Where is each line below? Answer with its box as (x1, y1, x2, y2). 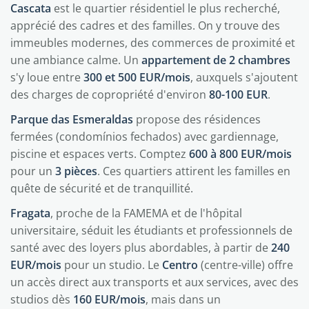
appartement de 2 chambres (141, 52, 290, 68)
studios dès (10, 292, 73, 307)
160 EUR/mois (73, 292, 146, 307)
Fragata (10, 206, 50, 221)
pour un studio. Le (61, 257, 162, 272)
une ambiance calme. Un (10, 52, 141, 68)
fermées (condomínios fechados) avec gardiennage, (10, 129, 279, 144)
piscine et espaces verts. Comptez (10, 146, 189, 161)
